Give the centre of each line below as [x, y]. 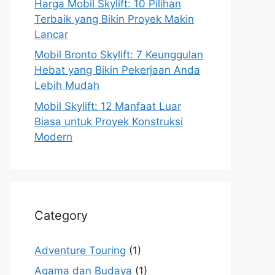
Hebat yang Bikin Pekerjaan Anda [117, 70]
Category [61, 215]
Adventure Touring [80, 250]
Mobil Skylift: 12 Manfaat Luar [108, 106]
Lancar [51, 34]
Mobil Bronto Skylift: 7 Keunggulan [119, 55]
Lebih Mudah [67, 85]
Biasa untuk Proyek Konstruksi [109, 121]
